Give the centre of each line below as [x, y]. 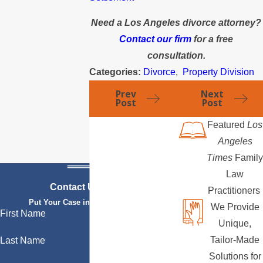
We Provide [235, 207]
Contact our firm [156, 39]
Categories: [117, 72]
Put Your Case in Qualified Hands [90, 203]
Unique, [235, 223]
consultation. [176, 56]
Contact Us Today [90, 187]
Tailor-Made [235, 240]
